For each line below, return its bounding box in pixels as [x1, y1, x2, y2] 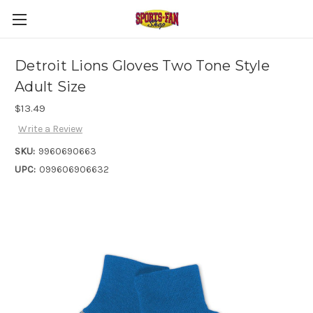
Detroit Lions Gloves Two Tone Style [15, 57, 270, 75]
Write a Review [17, 123, 82, 136]
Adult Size [15, 78, 87, 96]
